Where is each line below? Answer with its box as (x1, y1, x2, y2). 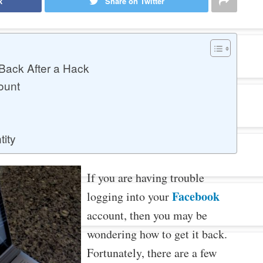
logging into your (86, 188, 172, 205)
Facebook (171, 188, 220, 205)
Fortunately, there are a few (86, 245, 217, 261)
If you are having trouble (86, 170, 204, 186)
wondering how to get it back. (86, 226, 227, 242)
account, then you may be (86, 207, 207, 224)
